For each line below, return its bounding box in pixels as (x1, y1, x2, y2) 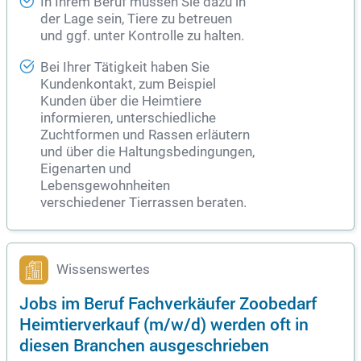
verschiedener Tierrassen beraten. (40, 195, 247, 211)
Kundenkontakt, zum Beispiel (40, 77, 216, 93)
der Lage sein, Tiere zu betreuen (40, 11, 232, 27)
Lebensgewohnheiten (40, 178, 170, 194)
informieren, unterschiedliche (40, 110, 216, 127)
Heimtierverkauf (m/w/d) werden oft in (19, 312, 309, 336)
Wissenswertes (56, 262, 150, 278)
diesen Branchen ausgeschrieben (19, 333, 269, 357)
